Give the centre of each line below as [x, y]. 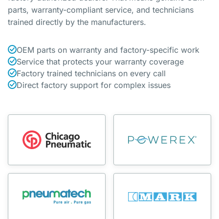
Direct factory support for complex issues [94, 85]
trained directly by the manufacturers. [77, 22]
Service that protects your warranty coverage [100, 62]
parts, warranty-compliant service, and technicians [101, 10]
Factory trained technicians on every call [91, 73]
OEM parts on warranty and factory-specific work [108, 50]
